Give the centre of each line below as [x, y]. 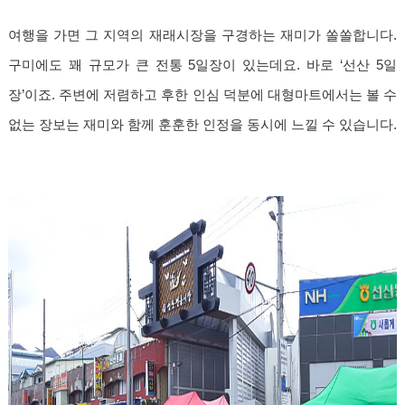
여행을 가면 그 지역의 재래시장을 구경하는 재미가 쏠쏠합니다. [202, 35]
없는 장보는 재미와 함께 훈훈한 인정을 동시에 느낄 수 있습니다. [202, 124]
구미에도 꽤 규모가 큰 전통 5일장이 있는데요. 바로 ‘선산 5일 [202, 65]
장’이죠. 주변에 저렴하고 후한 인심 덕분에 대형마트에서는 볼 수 [202, 94]
